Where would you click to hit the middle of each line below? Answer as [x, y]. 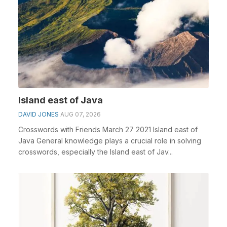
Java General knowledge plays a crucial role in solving [110, 140]
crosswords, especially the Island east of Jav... [96, 152]
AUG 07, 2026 [81, 114]
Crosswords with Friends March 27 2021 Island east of [108, 129]
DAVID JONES [39, 114]
